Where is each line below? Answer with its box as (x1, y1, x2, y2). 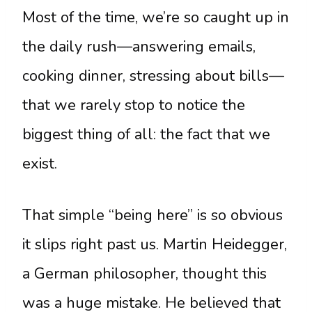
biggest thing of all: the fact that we (22, 123, 270, 145)
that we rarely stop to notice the (22, 94, 245, 116)
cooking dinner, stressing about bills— (22, 65, 284, 86)
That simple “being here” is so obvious (22, 204, 283, 226)
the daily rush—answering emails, (22, 36, 256, 57)
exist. (22, 153, 57, 174)
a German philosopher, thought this (22, 263, 267, 284)
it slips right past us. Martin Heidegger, (22, 233, 287, 255)
